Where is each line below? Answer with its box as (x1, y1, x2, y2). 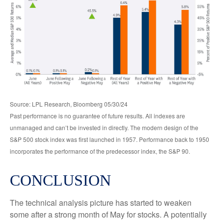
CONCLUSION (10, 171, 111, 190)
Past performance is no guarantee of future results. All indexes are (10, 111, 185, 120)
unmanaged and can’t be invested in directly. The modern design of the (10, 123, 198, 132)
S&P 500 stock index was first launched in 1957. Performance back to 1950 (10, 135, 209, 144)
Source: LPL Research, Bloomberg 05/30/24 (10, 100, 128, 109)
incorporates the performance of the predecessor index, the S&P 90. (10, 147, 190, 156)
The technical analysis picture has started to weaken (10, 197, 192, 209)
